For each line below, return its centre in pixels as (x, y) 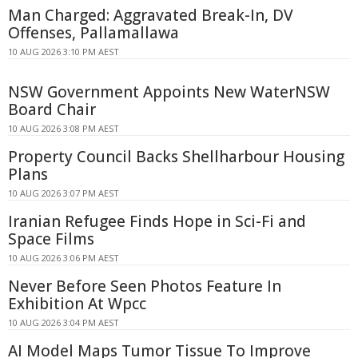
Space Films (51, 239)
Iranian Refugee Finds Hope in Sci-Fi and (157, 221)
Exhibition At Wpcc (77, 303)
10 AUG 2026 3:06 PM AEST (64, 257)
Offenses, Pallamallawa (93, 32)
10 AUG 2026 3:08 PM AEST (64, 128)
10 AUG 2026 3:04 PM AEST (64, 322)
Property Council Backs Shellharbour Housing (176, 156)
